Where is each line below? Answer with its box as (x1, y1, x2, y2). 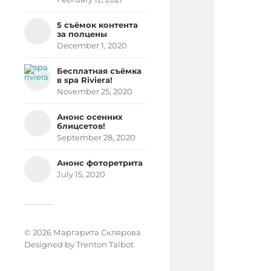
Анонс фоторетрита (57, 158, 143, 168)
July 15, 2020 (57, 170, 105, 179)
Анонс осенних (57, 113, 123, 122)
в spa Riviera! (57, 76, 113, 85)
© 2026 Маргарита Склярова (24, 227, 141, 237)
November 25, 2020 (57, 87, 132, 96)
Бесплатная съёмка (57, 67, 142, 76)
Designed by (24, 240, 76, 249)
